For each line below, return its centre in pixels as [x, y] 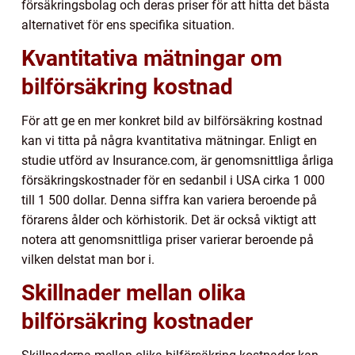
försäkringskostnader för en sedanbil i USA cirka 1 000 [173, 180]
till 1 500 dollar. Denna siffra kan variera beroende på [169, 200]
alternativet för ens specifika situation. [128, 25]
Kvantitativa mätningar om [152, 58]
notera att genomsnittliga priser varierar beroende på [168, 239]
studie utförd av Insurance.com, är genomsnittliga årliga [177, 160]
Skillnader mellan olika [134, 292]
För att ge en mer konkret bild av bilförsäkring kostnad [172, 120]
